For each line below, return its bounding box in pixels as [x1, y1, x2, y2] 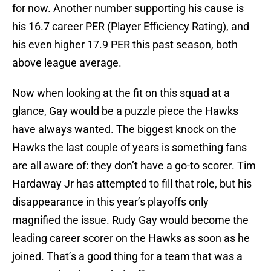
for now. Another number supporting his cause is [12, 2, 244, 15]
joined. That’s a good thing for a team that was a [12, 250, 243, 263]
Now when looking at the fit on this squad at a [12, 87, 230, 100]
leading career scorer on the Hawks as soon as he [12, 232, 250, 245]
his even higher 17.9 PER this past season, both [12, 38, 238, 51]
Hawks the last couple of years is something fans [12, 141, 247, 154]
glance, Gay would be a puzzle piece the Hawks [12, 105, 238, 118]
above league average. [12, 56, 122, 70]
